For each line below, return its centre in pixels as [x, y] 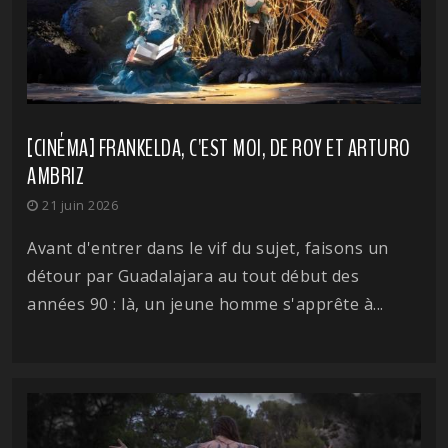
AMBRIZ [55, 175]
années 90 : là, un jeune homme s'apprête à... [205, 303]
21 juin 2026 [78, 204]
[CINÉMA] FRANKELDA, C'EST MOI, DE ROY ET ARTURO [219, 147]
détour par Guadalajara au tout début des [193, 275]
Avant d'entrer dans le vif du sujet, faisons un [208, 247]
